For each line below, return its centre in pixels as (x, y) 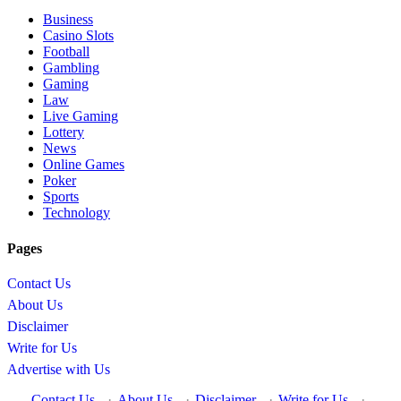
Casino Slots (78, 36)
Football (66, 52)
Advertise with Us (59, 369)
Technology (77, 213)
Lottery (64, 132)
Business (68, 20)
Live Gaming (81, 116)
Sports (61, 197)
